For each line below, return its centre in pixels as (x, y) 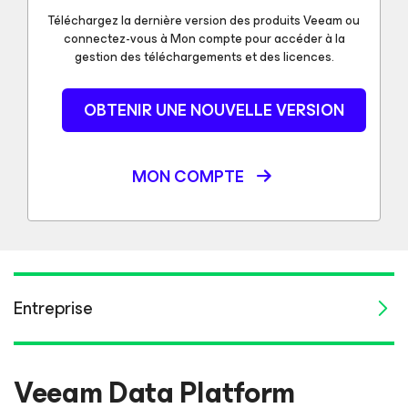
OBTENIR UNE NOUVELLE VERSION (214, 110)
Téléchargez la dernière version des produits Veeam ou (204, 20)
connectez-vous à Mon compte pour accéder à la (204, 39)
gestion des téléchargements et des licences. (204, 57)
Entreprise (53, 308)
